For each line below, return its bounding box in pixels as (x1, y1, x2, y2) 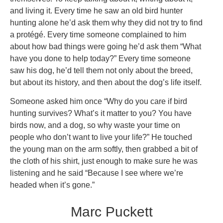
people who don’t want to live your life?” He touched (10, 132, 192, 141)
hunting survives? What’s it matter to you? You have (10, 109, 192, 117)
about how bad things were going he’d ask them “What (10, 42, 201, 51)
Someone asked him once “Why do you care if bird (10, 97, 187, 106)
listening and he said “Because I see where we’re (10, 168, 183, 177)
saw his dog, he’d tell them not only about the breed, (10, 66, 193, 75)
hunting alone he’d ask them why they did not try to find (10, 18, 203, 27)
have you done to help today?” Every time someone (10, 54, 191, 63)
